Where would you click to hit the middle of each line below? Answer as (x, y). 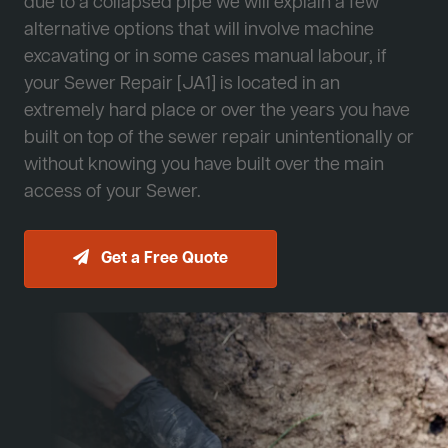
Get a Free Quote (162, 259)
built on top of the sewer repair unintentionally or (219, 138)
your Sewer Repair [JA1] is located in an (182, 84)
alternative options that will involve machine (199, 30)
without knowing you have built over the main (204, 165)
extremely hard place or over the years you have (217, 111)
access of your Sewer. (112, 192)
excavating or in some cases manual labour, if (205, 57)
